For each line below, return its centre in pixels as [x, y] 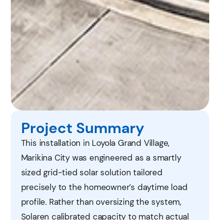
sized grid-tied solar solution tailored [92, 172]
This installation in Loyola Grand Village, [95, 143]
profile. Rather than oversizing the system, [101, 202]
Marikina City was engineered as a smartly [101, 157]
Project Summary [82, 128]
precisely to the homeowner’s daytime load [104, 187]
